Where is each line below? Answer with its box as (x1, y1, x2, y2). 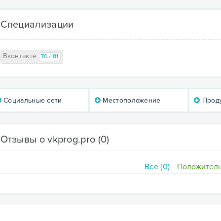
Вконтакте (2, 51, 39, 60)
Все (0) (145, 161, 170, 172)
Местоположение (101, 96, 161, 105)
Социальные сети (1, 96, 62, 105)
